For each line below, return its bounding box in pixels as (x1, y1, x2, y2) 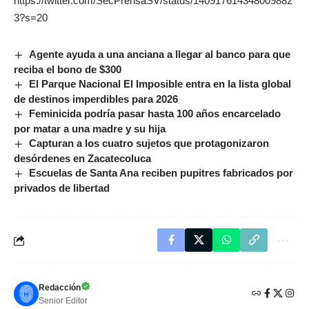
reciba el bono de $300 (14, 63, 121, 76)
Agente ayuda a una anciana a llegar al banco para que (29, 48, 291, 60)
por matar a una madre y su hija (14, 123, 166, 135)
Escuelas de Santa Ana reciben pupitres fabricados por (29, 167, 294, 179)
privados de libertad (14, 182, 110, 195)
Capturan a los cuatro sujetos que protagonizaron (29, 137, 270, 150)
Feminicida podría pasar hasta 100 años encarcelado (29, 108, 281, 120)
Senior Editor (39, 296, 88, 306)
